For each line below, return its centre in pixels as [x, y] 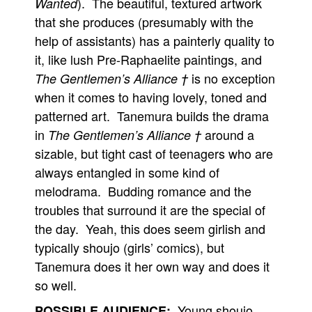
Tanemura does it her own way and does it [152, 266]
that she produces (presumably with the [144, 22]
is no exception [232, 78]
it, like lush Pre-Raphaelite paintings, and [148, 59]
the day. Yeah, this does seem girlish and [150, 228]
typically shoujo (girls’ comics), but [130, 247]
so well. [56, 285]
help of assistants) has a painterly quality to [155, 40]
